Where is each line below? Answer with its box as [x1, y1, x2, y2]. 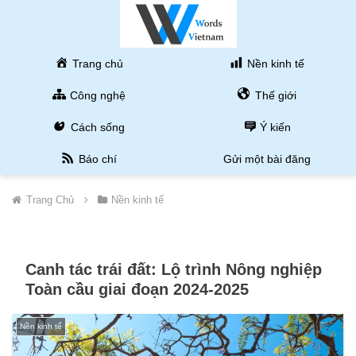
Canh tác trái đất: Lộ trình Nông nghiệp [25, 260, 322, 278]
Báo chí [78, 153, 117, 165]
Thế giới [254, 89, 296, 102]
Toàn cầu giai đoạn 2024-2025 [25, 280, 249, 298]
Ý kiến [260, 121, 292, 133]
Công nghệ [69, 89, 126, 102]
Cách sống [70, 121, 125, 133]
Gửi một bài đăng [223, 153, 311, 165]
